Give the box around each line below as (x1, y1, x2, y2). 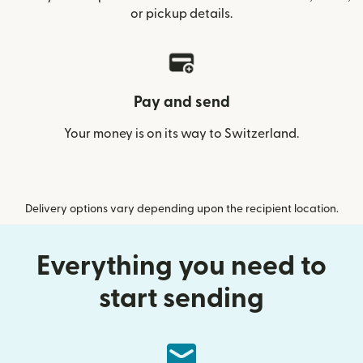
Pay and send (133, 95, 230, 110)
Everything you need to (36, 253, 327, 280)
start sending (99, 285, 264, 312)
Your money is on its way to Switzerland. (64, 127, 299, 140)
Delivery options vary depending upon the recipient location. (24, 203, 339, 215)
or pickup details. (130, 7, 233, 20)
